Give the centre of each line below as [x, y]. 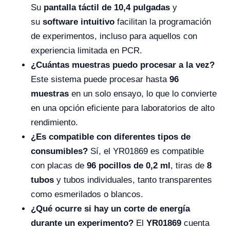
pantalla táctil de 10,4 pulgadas [107, 8]
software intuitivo [79, 22]
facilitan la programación [163, 22]
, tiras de [189, 166]
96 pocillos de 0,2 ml [129, 166]
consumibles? [59, 151]
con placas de [59, 166]
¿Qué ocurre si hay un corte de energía [110, 209]
